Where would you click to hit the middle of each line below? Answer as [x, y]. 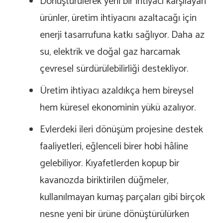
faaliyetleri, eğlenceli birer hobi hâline [114, 147]
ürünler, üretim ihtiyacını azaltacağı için [118, 18]
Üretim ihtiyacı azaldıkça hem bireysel [117, 91]
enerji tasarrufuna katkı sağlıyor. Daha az [122, 35]
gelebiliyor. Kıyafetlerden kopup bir [110, 164]
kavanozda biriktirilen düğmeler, [104, 181]
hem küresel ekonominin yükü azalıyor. [118, 108]
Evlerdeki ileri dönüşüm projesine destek [121, 130]
